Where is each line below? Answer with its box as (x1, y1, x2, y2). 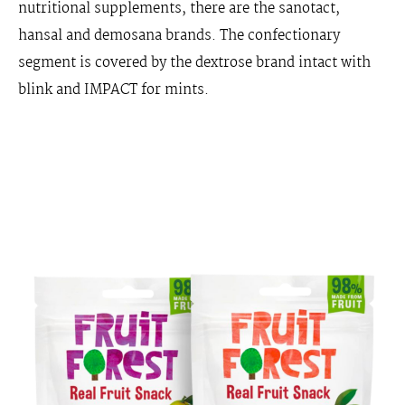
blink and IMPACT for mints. (18, 79, 209, 101)
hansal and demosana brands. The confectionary (18, 24, 340, 47)
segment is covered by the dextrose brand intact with (18, 52, 371, 74)
